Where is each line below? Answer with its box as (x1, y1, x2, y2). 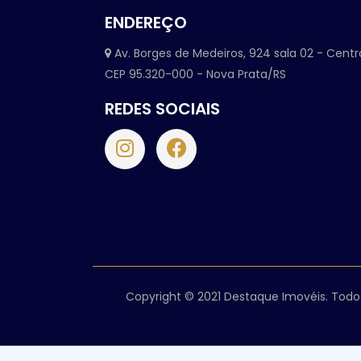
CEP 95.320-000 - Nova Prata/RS (105, 65, 286, 82)
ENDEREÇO (105, 10, 187, 34)
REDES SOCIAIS (105, 97, 220, 120)
